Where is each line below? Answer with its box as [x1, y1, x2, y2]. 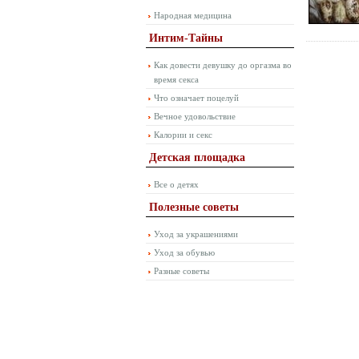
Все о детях [154, 179, 199, 189]
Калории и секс [154, 130, 212, 139]
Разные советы [154, 266, 209, 276]
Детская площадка [149, 151, 245, 163]
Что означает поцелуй [154, 93, 239, 103]
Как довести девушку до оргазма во [154, 60, 292, 70]
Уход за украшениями [154, 229, 238, 239]
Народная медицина [154, 10, 232, 20]
